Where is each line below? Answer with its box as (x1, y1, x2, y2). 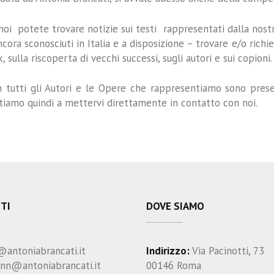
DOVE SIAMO (146, 199, 204, 213)
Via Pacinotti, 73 (190, 244, 264, 258)
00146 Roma (146, 259, 201, 273)
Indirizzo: (146, 244, 190, 258)
